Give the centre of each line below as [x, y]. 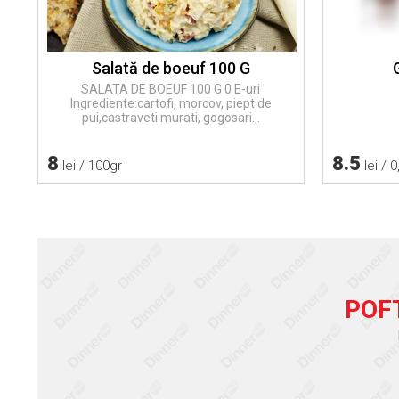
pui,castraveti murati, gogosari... [171, 117]
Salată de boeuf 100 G [171, 68]
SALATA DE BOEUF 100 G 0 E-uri [171, 89]
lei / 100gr [90, 165]
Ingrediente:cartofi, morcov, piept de [171, 103]
